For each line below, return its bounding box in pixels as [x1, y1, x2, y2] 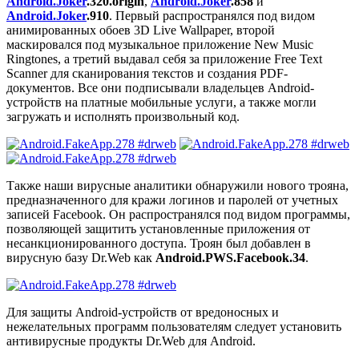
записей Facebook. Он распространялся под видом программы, [6, 208, 350, 222]
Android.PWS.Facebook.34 [155, 251, 305, 265]
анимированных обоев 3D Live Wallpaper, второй [6, 23, 275, 38]
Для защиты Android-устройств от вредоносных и [6, 305, 279, 320]
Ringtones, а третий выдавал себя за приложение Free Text [6, 52, 322, 67]
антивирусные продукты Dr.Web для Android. [6, 334, 256, 349]
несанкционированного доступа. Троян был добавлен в [6, 236, 311, 251]
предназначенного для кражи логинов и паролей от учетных [6, 193, 338, 208]
